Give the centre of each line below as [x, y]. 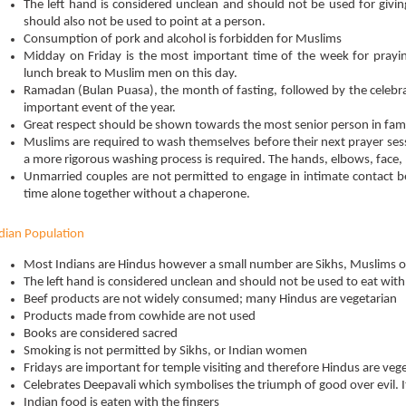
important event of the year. [100, 108]
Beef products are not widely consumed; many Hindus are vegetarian [210, 300]
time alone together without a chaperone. [137, 194]
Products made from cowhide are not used [140, 317]
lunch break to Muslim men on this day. [130, 74]
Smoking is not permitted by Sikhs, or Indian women [165, 351]
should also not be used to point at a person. [145, 22]
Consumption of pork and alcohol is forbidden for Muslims [183, 39]
